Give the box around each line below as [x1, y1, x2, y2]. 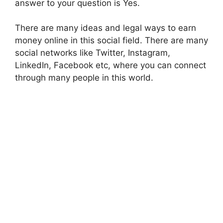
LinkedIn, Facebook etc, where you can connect [15, 60, 206, 70]
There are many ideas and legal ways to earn [15, 23, 196, 33]
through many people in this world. [15, 73, 153, 83]
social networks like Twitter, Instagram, [15, 48, 170, 58]
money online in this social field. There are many [15, 35, 208, 45]
